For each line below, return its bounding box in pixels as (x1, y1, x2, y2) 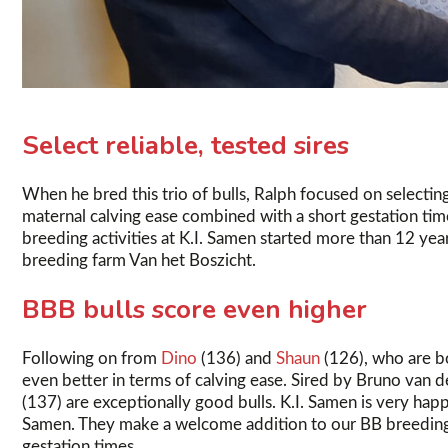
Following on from (22, 350, 161, 368)
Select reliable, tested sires (22, 128, 349, 164)
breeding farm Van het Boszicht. (22, 252, 256, 270)
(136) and (197, 350, 276, 368)
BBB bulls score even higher (22, 292, 367, 328)
